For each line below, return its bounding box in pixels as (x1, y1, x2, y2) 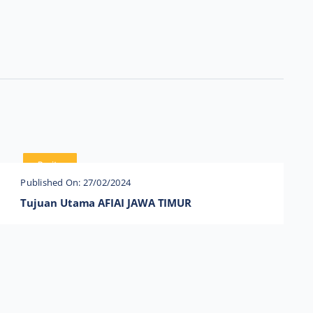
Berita (37, 158, 62, 170)
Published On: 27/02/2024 (20, 176, 131, 189)
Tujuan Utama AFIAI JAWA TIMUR (20, 196, 192, 210)
